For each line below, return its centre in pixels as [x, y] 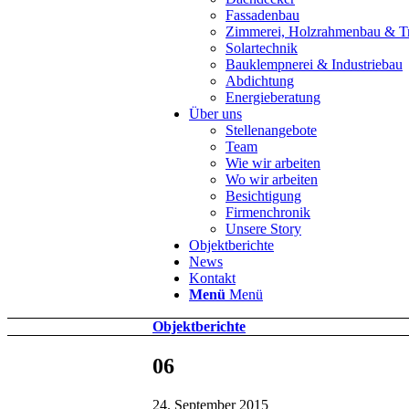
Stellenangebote [271, 130]
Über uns [215, 114]
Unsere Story [263, 229]
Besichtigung [263, 196]
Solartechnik [262, 48]
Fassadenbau [262, 15]
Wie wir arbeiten [273, 163]
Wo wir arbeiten [272, 179]
